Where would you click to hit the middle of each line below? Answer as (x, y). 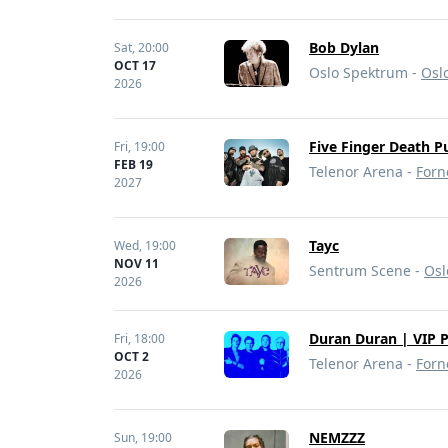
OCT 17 (135, 65)
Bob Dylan (344, 47)
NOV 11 (136, 263)
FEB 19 (133, 164)
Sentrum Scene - (366, 270)
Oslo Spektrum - (365, 72)
